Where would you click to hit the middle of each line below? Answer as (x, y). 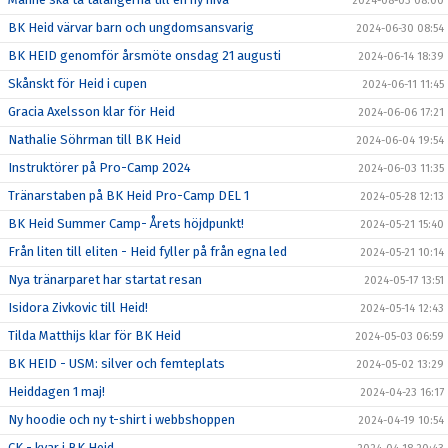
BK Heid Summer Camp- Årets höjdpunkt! (126, 223)
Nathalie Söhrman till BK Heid (94, 139)
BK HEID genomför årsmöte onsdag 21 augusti (144, 55)
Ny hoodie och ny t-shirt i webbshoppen (121, 419)
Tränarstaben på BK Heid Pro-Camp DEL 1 (128, 195)
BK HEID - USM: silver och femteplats (116, 363)
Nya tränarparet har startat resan (105, 279)
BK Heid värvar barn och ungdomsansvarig (131, 27)
